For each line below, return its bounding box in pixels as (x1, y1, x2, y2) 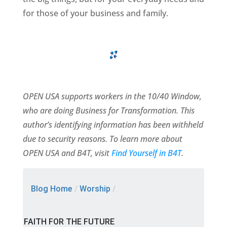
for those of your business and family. (22, 8, 168, 19)
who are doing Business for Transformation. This (22, 105, 195, 117)
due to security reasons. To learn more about (22, 133, 182, 145)
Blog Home (30, 184, 72, 194)
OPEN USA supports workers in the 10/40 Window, (22, 91, 202, 102)
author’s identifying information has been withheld (22, 119, 203, 131)
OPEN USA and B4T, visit (22, 147, 111, 159)
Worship (79, 184, 110, 194)
